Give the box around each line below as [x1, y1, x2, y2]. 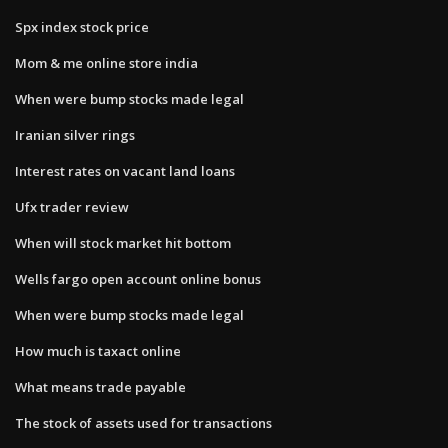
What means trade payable [15, 377, 186, 396]
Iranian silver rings [15, 125, 135, 144]
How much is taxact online [15, 341, 181, 360]
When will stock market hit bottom [15, 233, 231, 252]
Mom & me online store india [15, 53, 198, 72]
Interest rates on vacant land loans [15, 161, 235, 180]
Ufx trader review [15, 197, 129, 216]
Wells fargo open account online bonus [15, 269, 261, 288]
